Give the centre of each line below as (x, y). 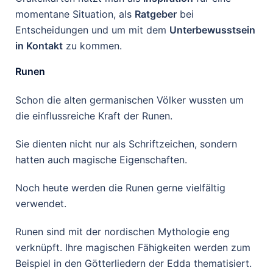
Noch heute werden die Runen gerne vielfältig (120, 188)
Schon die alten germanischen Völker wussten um (129, 100)
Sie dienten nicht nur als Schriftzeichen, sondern (126, 144)
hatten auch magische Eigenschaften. (101, 160)
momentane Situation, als (75, 14)
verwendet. (41, 204)
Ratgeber (156, 14)
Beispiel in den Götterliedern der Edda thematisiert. (133, 263)
